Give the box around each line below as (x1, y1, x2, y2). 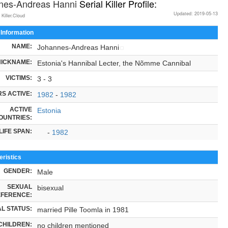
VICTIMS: (5, 74, 32, 81)
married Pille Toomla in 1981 (37, 205, 129, 214)
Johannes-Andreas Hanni (37, 43, 119, 51)
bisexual (37, 183, 64, 192)
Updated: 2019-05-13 (174, 10, 218, 17)
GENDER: (3, 167, 32, 174)
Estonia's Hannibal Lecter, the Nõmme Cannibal (37, 59, 191, 67)
